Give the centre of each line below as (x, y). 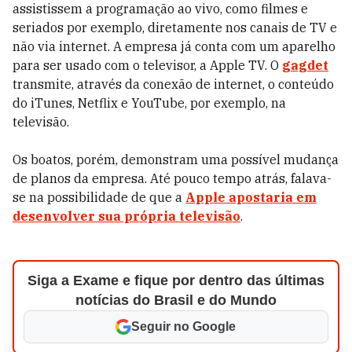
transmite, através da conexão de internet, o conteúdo (173, 84)
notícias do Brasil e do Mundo (176, 300)
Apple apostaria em (251, 197)
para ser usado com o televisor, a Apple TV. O (147, 65)
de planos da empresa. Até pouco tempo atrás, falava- (172, 178)
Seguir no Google (184, 326)
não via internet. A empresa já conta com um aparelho (174, 46)
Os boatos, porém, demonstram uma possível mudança (176, 159)
